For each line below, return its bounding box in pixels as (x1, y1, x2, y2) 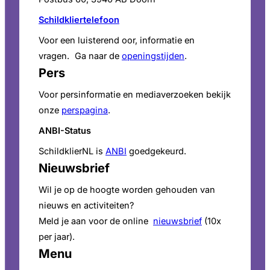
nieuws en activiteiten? (39, 200, 134, 212)
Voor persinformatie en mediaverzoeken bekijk (39, 89, 231, 101)
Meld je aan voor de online (39, 216, 153, 227)
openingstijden (122, 51, 184, 62)
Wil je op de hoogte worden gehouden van (39, 184, 215, 196)
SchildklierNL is (39, 146, 105, 157)
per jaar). (39, 231, 75, 243)
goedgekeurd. (127, 146, 186, 157)
